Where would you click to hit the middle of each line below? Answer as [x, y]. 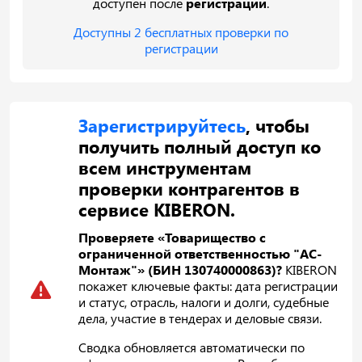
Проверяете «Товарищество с [173, 237]
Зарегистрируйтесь [162, 125]
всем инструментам [165, 167]
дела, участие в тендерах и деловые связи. [200, 318]
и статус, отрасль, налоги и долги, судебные [204, 301]
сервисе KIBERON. [157, 209]
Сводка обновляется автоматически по [192, 347]
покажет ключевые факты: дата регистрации [208, 285]
